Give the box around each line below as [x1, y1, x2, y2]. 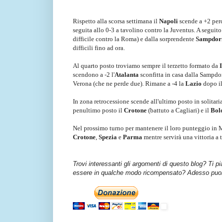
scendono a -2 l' [73, 70, 114, 78]
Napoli [159, 17, 179, 25]
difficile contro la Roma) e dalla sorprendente [73, 35, 196, 43]
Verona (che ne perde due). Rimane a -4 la [73, 79, 185, 87]
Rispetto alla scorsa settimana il [73, 17, 159, 25]
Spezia [99, 133, 117, 141]
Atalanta [114, 70, 139, 78]
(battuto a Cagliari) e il [147, 106, 211, 114]
